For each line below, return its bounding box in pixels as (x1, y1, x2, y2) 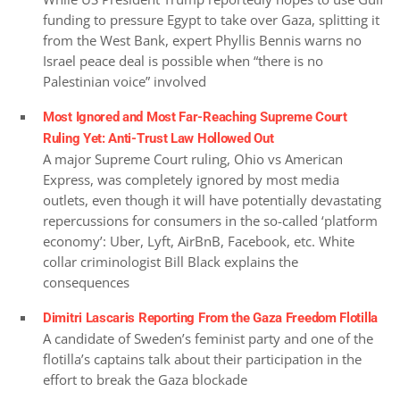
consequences (43, 272, 129, 291)
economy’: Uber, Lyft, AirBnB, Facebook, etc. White (43, 231, 354, 250)
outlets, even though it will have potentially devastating (43, 190, 381, 209)
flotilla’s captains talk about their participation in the (43, 349, 362, 368)
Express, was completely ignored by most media (43, 170, 339, 188)
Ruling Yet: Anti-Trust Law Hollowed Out (43, 129, 274, 146)
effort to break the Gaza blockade (43, 370, 247, 388)
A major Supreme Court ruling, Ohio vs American (43, 149, 343, 168)
